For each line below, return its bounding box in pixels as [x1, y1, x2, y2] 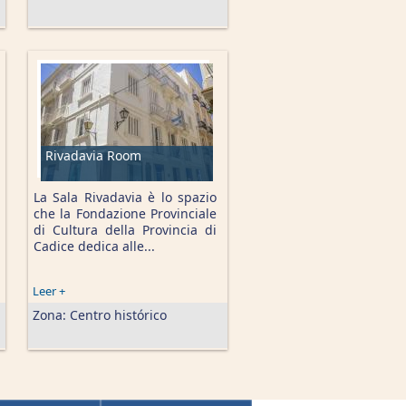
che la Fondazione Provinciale [34, 205, 217, 222]
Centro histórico [70, 306, 167, 324]
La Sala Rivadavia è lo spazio [34, 188, 217, 206]
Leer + [33, 283, 65, 299]
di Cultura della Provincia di [34, 221, 217, 238]
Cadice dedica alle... [34, 237, 155, 255]
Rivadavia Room [45, 147, 141, 164]
